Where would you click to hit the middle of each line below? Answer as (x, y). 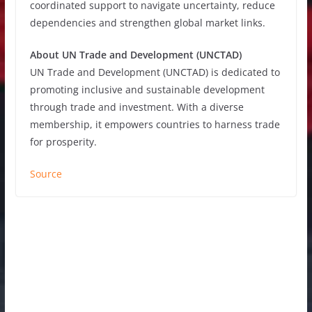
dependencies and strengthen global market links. (147, 22)
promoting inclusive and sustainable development (147, 89)
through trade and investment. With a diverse (136, 107)
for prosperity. (63, 141)
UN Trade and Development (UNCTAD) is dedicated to (155, 72)
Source (46, 173)
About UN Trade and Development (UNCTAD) (135, 54)
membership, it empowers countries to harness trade (155, 124)
